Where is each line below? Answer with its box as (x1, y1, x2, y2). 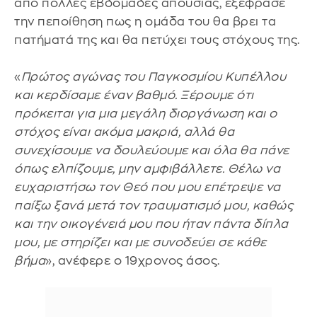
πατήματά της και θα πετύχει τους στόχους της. (14, 34, 300, 46)
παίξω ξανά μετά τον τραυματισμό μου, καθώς (14, 200, 293, 212)
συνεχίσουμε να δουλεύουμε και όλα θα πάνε (14, 144, 289, 156)
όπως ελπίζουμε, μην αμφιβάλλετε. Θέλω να (14, 163, 280, 175)
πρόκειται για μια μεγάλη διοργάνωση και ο (14, 108, 277, 120)
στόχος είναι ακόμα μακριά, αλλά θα (14, 126, 234, 138)
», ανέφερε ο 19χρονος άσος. (45, 255, 220, 267)
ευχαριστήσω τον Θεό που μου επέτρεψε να (14, 181, 281, 193)
